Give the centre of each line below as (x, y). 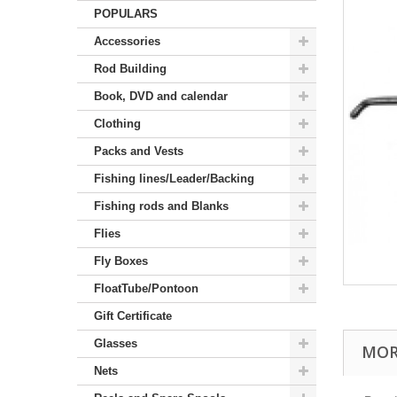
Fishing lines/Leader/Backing (174, 178)
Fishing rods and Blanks (161, 206)
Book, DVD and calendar (161, 96)
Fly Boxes (121, 261)
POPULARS (126, 13)
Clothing (117, 123)
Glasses (116, 343)
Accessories (127, 41)
